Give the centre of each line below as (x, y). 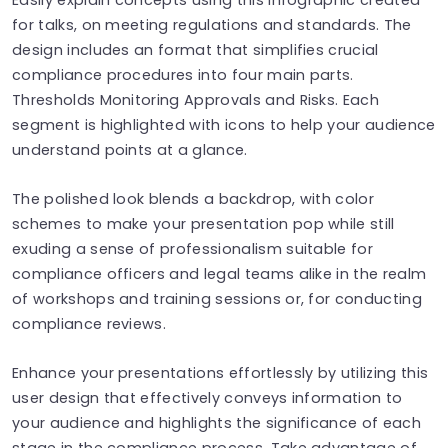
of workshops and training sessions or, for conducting (217, 298)
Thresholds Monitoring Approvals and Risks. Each (196, 99)
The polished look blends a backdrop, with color (193, 198)
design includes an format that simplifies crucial (195, 49)
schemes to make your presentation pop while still (203, 223)
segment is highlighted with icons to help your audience (224, 124)
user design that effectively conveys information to (207, 397)
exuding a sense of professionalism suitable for (193, 248)
